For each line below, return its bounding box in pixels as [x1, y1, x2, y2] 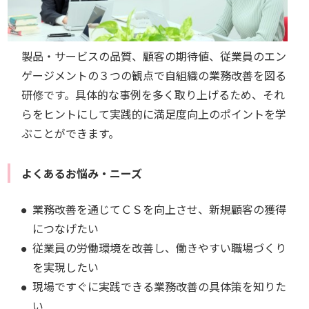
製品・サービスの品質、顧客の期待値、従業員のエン [21, 48, 287, 65]
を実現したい [32, 259, 99, 276]
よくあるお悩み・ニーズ [21, 165, 143, 182]
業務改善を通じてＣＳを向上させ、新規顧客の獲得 [32, 201, 287, 218]
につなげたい [32, 220, 99, 237]
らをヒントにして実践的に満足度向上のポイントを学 [21, 106, 287, 123]
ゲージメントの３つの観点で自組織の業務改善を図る [21, 67, 287, 84]
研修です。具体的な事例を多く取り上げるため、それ [21, 86, 286, 103]
